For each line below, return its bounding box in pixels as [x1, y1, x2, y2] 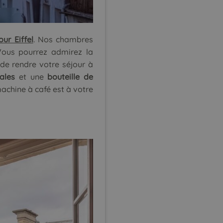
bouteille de [47, 71, 93, 82]
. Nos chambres [33, 34, 93, 44]
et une [15, 71, 48, 82]
